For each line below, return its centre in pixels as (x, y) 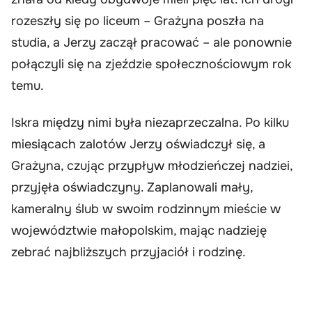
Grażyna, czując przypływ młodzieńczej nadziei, (152, 166)
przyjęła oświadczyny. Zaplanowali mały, (132, 188)
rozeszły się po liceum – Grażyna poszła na (138, 21)
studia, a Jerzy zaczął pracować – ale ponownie (151, 42)
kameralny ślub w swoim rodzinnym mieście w (146, 209)
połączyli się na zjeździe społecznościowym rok (151, 64)
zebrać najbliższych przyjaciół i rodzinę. (128, 252)
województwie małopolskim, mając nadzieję (139, 231)
